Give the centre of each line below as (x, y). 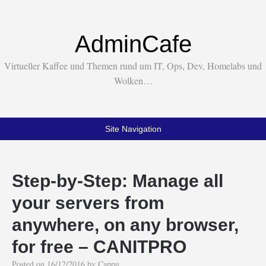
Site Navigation (133, 129)
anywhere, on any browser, (125, 225)
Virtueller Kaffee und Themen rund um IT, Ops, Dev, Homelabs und (133, 66)
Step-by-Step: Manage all (118, 181)
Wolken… (133, 80)
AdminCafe (133, 44)
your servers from (88, 203)
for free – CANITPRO (99, 247)
